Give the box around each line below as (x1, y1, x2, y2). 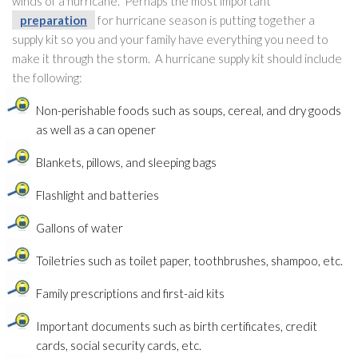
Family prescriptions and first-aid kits (36, 286, 225, 301)
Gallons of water (36, 221, 123, 236)
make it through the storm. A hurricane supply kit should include (12, 51, 342, 66)
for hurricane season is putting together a (95, 13, 315, 28)
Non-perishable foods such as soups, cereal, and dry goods (36, 103, 341, 118)
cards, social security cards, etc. (36, 338, 201, 353)
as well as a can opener (36, 122, 156, 137)
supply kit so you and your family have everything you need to (12, 32, 328, 47)
